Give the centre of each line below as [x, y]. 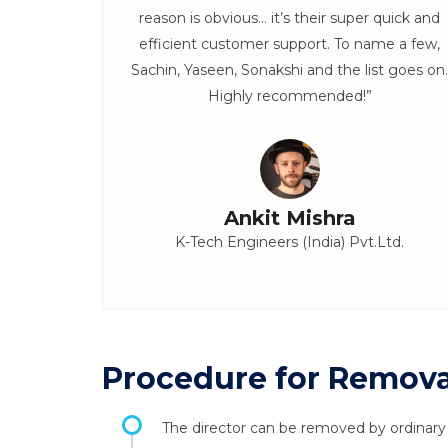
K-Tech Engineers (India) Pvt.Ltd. [289, 242]
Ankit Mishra [289, 218]
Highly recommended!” [289, 96]
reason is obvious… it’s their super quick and [289, 18]
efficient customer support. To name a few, [289, 44]
